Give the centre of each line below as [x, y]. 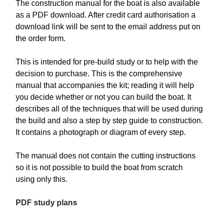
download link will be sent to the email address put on [108, 27]
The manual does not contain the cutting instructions [106, 156]
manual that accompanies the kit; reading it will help [105, 86]
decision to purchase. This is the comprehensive [99, 74]
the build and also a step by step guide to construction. [109, 121]
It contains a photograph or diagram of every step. [101, 132]
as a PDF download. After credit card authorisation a [106, 15]
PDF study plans [46, 203]
